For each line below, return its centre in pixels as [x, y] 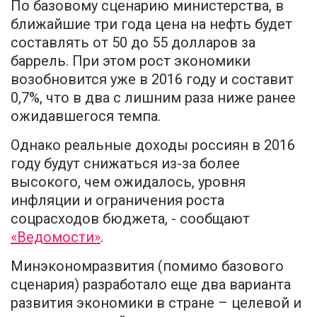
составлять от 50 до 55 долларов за [133, 42]
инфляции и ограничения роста [117, 200]
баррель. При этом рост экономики [131, 60]
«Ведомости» [56, 237]
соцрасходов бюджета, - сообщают [130, 218]
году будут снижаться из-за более [125, 163]
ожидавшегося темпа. [86, 116]
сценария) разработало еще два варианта [151, 284]
